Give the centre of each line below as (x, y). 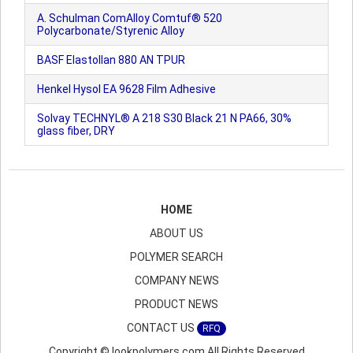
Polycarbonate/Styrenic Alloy (111, 31)
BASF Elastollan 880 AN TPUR (111, 60)
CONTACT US (162, 328)
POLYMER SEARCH (176, 257)
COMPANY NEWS (176, 281)
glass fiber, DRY (76, 131)
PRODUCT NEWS (176, 304)
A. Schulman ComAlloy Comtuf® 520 (130, 18)
